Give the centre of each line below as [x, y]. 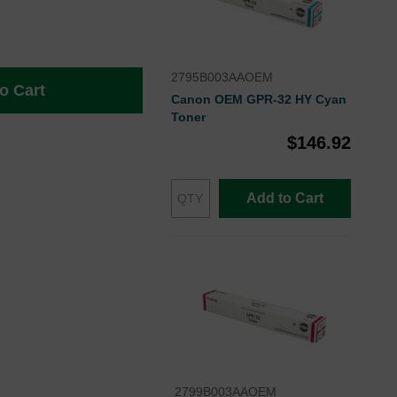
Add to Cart [284, 198]
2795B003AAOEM [222, 78]
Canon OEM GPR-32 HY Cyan [258, 100]
